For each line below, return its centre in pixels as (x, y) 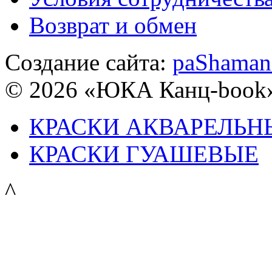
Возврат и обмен (113, 25)
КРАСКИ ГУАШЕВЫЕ (144, 154)
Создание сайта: (89, 63)
